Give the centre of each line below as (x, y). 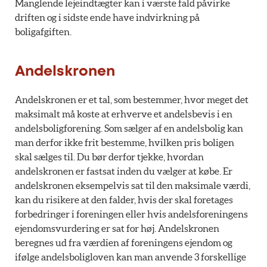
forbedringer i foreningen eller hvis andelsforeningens (131, 214)
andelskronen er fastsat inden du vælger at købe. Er (124, 171)
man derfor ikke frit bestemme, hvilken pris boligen (125, 142)
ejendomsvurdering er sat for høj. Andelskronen (117, 228)
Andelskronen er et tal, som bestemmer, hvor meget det (132, 99)
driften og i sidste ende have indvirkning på (107, 17)
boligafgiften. (43, 31)
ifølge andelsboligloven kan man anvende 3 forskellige (131, 257)
